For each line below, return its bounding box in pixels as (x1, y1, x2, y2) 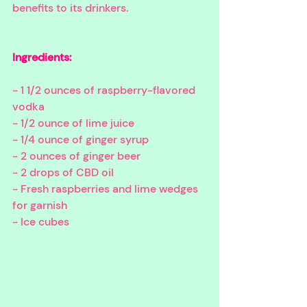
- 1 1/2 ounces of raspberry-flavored (12, 82, 198, 97)
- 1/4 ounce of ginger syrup (12, 132, 149, 147)
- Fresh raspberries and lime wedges (12, 181, 201, 196)
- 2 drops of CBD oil (12, 164, 114, 180)
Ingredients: (12, 49, 72, 64)
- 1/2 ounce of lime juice (12, 115, 134, 130)
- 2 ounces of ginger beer (12, 148, 140, 163)
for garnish (12, 197, 67, 212)
